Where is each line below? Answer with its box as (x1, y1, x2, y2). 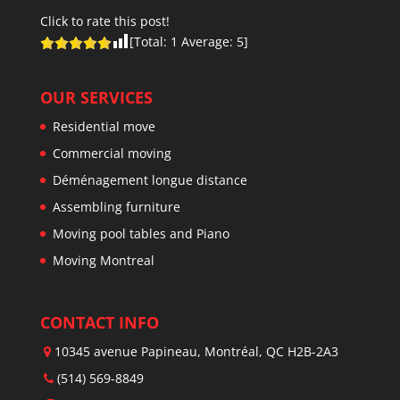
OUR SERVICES (39, 86, 153, 108)
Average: (177, 32, 237, 50)
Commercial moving (52, 144, 171, 162)
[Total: (129, 32, 171, 50)
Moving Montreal (52, 251, 154, 269)
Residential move (52, 117, 155, 135)
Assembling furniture (52, 197, 180, 215)
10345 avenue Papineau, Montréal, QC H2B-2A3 (54, 343, 338, 361)
